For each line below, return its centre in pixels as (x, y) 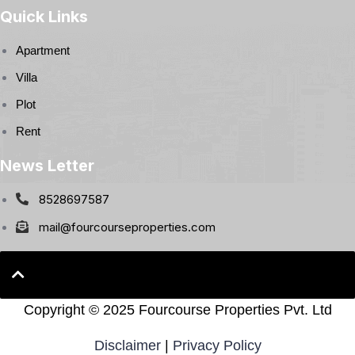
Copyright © (63, 309)
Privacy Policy (217, 345)
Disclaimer (127, 345)
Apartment (43, 50)
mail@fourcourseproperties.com (127, 227)
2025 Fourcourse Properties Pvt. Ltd (217, 309)
